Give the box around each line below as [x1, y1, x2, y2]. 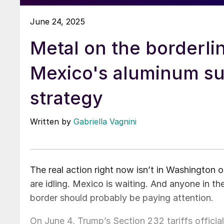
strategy [30, 86, 103, 109]
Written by [30, 116, 73, 126]
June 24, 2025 [30, 16, 85, 26]
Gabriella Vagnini [73, 116, 136, 126]
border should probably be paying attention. [30, 192, 213, 203]
